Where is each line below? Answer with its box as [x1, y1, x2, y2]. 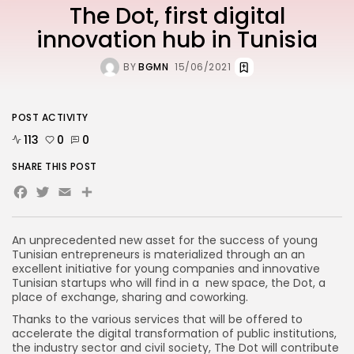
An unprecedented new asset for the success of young [12, 232, 318, 249]
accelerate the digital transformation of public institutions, [12, 326, 337, 342]
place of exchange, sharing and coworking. [12, 289, 248, 306]
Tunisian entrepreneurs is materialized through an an [12, 247, 305, 263]
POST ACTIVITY [12, 111, 88, 125]
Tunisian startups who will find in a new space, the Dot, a [12, 275, 326, 292]
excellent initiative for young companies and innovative [12, 261, 320, 277]
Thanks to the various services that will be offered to [12, 311, 303, 328]
